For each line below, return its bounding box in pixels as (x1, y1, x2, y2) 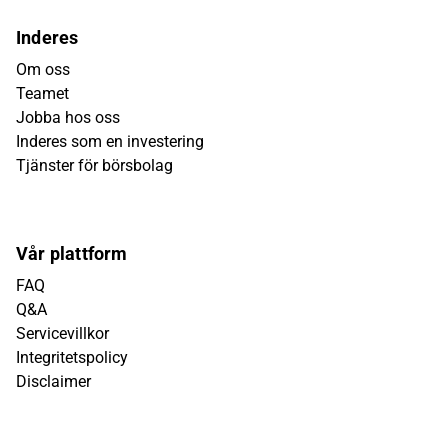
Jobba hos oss (16, 108, 120, 127)
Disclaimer (16, 372, 91, 391)
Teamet (16, 84, 69, 103)
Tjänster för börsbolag (16, 156, 173, 175)
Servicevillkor (16, 324, 109, 343)
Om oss (16, 60, 70, 79)
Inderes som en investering (16, 132, 204, 151)
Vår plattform (16, 243, 128, 264)
